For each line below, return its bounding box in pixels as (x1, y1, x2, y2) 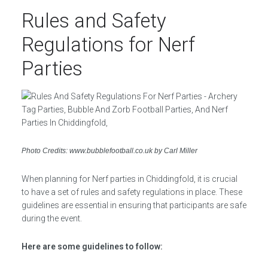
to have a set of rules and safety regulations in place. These (21, 187, 242, 197)
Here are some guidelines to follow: (21, 242, 163, 251)
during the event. (21, 214, 82, 223)
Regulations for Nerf (21, 33, 195, 56)
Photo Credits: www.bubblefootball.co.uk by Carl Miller (21, 147, 197, 155)
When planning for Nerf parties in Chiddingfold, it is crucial (21, 174, 237, 184)
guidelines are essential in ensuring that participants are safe (21, 200, 246, 210)
